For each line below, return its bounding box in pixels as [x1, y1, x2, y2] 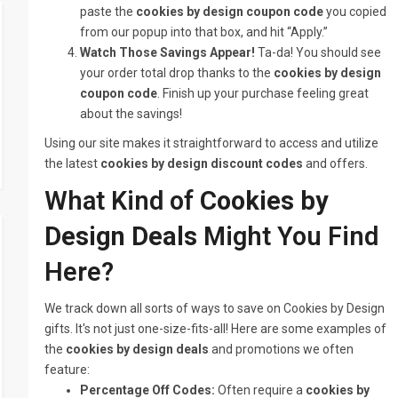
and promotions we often [209, 342, 354, 356]
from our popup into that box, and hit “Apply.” [80, 25, 329, 39]
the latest [44, 156, 101, 171]
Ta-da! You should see [255, 45, 382, 60]
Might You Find [197, 221, 379, 251]
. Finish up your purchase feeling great [157, 86, 370, 100]
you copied [323, 4, 387, 19]
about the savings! [80, 107, 183, 121]
